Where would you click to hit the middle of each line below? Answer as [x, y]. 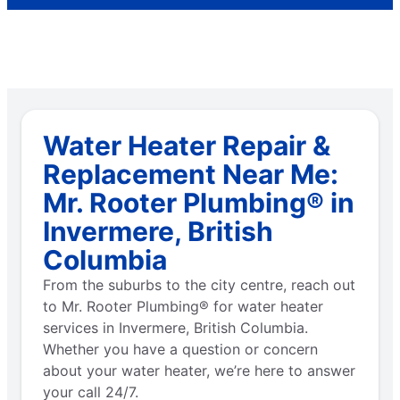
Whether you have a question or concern [180, 349]
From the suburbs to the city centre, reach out [199, 284]
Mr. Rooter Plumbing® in [199, 202]
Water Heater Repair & [187, 145]
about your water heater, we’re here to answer [199, 370]
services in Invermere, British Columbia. [175, 327]
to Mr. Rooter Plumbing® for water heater [183, 306]
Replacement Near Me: [191, 174]
